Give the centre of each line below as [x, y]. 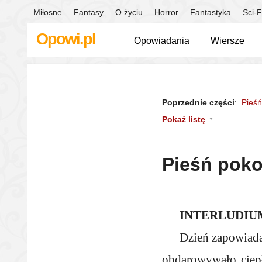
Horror [166, 12]
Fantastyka [211, 12]
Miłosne [48, 12]
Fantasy [89, 12]
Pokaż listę [184, 119]
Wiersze [227, 41]
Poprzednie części [198, 102]
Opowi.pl [66, 39]
